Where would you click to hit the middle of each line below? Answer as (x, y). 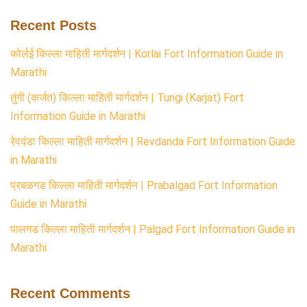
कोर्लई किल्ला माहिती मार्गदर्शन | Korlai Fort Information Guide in (147, 54)
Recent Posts (53, 26)
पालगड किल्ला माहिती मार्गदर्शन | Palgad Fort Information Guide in (152, 230)
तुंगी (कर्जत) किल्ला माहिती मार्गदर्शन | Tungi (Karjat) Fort (127, 98)
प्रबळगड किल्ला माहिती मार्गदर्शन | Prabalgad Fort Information (144, 186)
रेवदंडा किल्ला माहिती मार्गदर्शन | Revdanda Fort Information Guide (153, 142)
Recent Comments (70, 294)
